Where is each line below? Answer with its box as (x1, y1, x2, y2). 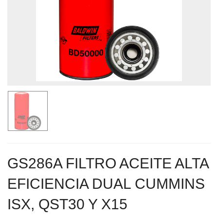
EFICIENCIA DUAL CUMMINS (7, 175, 205, 192)
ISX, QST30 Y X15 (7, 196, 127, 212)
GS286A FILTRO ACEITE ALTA (7, 155, 208, 171)
